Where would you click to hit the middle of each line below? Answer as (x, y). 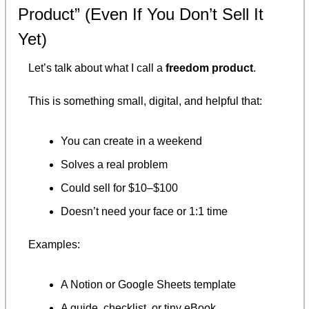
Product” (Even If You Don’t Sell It (141, 14)
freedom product (209, 68)
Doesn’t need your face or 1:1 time (144, 211)
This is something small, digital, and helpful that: (145, 101)
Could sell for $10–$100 (119, 188)
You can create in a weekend (131, 141)
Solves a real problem (114, 164)
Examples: (54, 244)
